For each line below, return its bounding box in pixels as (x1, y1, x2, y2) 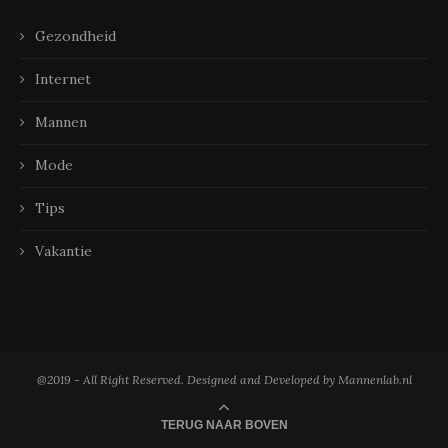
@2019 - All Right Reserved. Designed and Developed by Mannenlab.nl (36, 372, 412, 388)
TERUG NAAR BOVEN (160, 418, 288, 433)
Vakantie (35, 242, 92, 261)
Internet (35, 70, 91, 89)
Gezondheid (35, 27, 116, 46)
